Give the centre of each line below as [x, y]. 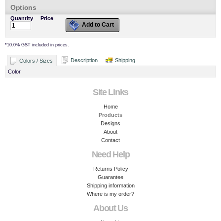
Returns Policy [110, 169]
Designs [110, 123]
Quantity [22, 18]
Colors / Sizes [36, 61]
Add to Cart [98, 25]
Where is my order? [110, 194]
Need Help [110, 154]
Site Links [110, 92]
